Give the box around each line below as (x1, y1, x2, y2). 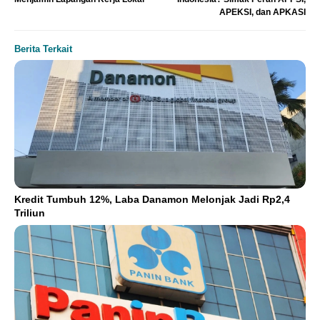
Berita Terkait (14, 43, 72, 54)
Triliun (14, 207, 45, 219)
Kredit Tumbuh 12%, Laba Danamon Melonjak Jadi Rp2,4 (14, 194, 290, 206)
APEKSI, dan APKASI (219, 6, 306, 17)
